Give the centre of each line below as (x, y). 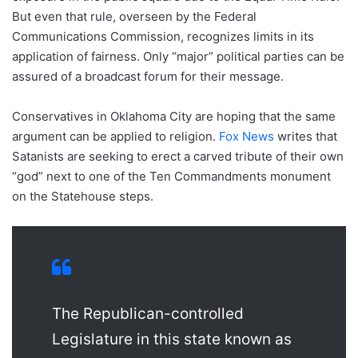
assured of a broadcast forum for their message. (148, 77)
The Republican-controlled (148, 314)
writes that (306, 137)
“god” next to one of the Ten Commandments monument (171, 177)
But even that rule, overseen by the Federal (134, 17)
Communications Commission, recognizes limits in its (163, 37)
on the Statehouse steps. (83, 197)
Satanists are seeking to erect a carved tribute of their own (178, 157)
